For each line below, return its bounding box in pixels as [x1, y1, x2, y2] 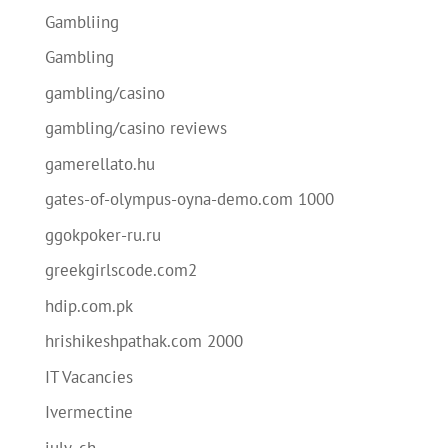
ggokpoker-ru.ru [44, 223, 161, 246]
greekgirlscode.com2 [44, 259, 197, 281]
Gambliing [44, 10, 119, 33]
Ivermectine [44, 401, 133, 423]
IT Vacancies [44, 365, 133, 388]
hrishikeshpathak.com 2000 [44, 330, 243, 352]
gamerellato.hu [44, 152, 155, 175]
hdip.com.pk [44, 294, 133, 317]
